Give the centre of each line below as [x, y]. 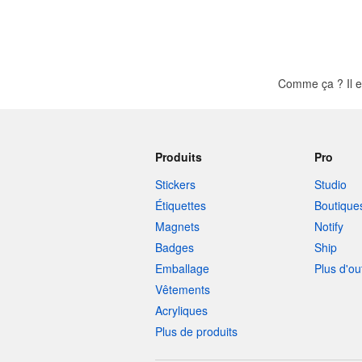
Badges [175, 247]
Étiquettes [181, 205]
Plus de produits [196, 331]
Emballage [182, 268]
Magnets [177, 226]
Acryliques [181, 310]
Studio [330, 184]
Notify [328, 226]
